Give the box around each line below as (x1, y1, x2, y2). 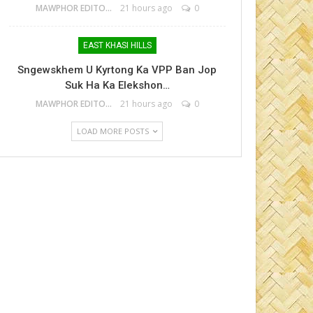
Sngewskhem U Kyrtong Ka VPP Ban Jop (17, 64, 217, 76)
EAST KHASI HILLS (82, 41, 152, 50)
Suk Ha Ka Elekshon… (64, 79, 170, 92)
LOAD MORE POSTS (77, 126, 152, 136)
